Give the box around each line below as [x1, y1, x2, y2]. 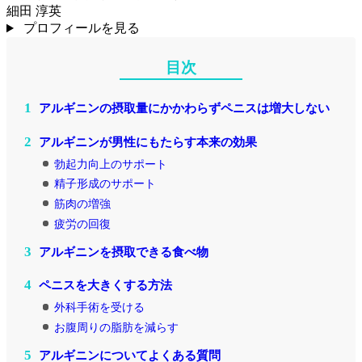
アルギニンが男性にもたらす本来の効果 [36, 134, 257, 149]
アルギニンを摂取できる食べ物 [36, 244, 208, 259]
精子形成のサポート [51, 177, 157, 191]
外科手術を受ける [51, 301, 145, 314]
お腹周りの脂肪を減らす [51, 320, 179, 334]
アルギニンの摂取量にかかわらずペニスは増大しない [36, 101, 330, 116]
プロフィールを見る [23, 21, 140, 36]
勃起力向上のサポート [51, 157, 168, 170]
